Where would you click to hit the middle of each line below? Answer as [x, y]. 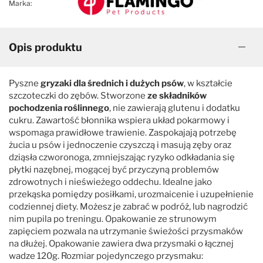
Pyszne [25, 83]
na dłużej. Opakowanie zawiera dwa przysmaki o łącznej [121, 243]
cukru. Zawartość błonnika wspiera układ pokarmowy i [119, 120]
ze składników [177, 95]
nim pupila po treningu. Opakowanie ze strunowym [113, 219]
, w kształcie [208, 83]
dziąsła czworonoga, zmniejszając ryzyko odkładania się [122, 157]
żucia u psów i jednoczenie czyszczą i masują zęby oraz [120, 145]
